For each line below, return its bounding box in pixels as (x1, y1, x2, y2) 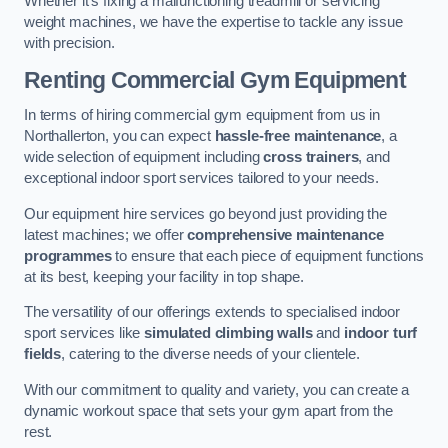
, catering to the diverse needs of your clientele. (61, 346, 360, 363)
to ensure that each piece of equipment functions (111, 247, 424, 264)
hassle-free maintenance (214, 128, 382, 145)
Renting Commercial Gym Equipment (24, 66, 407, 93)
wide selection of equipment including (24, 149, 264, 166)
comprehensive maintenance (187, 226, 384, 243)
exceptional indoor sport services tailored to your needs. (24, 170, 379, 187)
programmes (24, 247, 112, 264)
